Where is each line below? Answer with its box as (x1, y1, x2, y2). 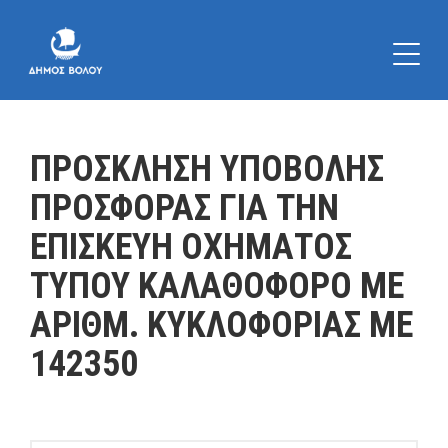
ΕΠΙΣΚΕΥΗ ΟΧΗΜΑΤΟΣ (30, 226, 352, 268)
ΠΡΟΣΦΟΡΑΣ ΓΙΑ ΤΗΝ (30, 187, 339, 229)
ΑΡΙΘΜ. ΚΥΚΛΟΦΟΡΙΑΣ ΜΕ (30, 304, 413, 346)
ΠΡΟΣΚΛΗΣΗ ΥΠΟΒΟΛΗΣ (30, 148, 384, 190)
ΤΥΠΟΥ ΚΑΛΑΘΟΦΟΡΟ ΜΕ (30, 265, 404, 307)
